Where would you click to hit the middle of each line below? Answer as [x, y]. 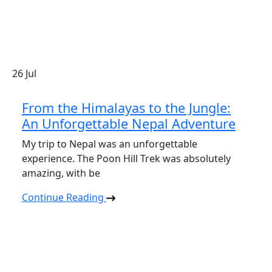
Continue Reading [64, 197]
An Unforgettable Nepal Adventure [129, 123]
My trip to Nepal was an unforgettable [110, 144]
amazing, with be [61, 173]
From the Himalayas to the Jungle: [126, 107]
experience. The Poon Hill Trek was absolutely [126, 158]
